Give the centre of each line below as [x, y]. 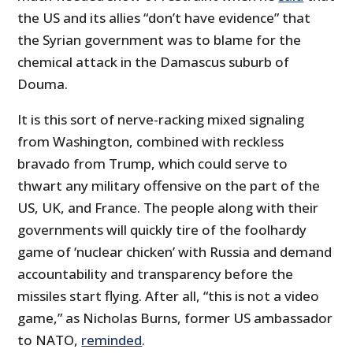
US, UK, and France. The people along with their [168, 208]
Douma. [43, 84]
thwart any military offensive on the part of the [169, 186]
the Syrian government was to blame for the [160, 40]
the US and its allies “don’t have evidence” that [164, 18]
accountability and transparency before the [156, 274]
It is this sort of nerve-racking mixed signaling [161, 120]
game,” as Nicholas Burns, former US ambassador [175, 318]
